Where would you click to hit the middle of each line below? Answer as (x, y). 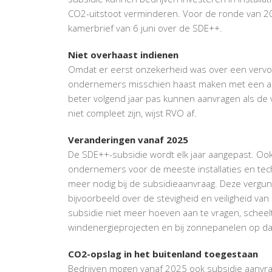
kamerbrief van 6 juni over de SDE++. (145, 28)
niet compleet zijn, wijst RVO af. (132, 113)
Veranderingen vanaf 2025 (128, 139)
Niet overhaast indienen (123, 54)
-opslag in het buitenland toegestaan (172, 253)
